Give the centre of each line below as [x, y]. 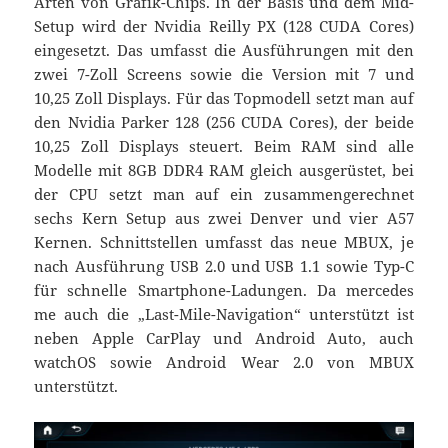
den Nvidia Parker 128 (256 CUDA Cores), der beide [224, 122]
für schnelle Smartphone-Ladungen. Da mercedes [224, 290]
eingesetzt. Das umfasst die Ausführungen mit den [224, 50]
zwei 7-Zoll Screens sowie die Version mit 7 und [224, 74]
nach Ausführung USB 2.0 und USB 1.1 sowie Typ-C [224, 266]
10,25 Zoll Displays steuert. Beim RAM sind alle [224, 146]
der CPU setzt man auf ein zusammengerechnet [224, 194]
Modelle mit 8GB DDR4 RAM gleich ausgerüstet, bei [224, 170]
